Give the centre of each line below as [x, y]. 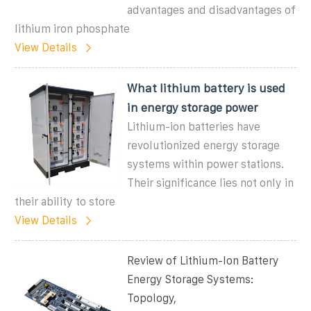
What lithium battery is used [207, 88]
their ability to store [65, 201]
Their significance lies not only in [211, 183]
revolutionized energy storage [204, 145]
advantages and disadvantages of [212, 10]
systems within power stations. [206, 164]
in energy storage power [193, 107]
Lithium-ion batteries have [194, 126]
